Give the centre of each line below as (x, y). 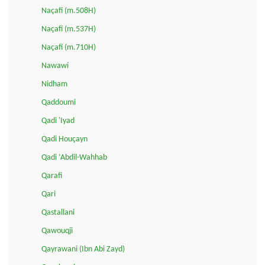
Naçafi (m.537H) (69, 29)
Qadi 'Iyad (58, 121)
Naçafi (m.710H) (69, 47)
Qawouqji (57, 231)
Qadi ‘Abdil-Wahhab (74, 157)
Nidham (54, 84)
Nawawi (55, 66)
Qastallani (58, 212)
